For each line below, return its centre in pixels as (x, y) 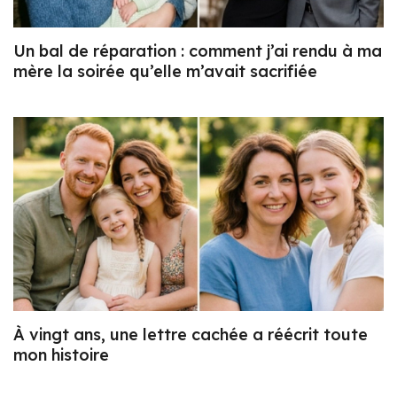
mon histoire (61, 355)
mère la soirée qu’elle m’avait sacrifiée (165, 71)
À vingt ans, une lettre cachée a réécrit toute (191, 335)
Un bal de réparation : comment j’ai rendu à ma (198, 51)
